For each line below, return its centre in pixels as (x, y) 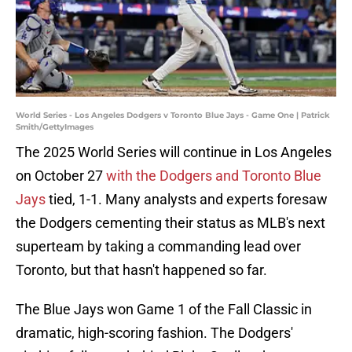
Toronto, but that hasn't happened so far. (141, 270)
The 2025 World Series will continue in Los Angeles (174, 152)
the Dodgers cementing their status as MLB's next (170, 223)
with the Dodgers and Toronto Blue (214, 176)
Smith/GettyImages (55, 127)
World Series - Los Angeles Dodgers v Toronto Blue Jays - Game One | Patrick (173, 115)
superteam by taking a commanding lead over (158, 247)
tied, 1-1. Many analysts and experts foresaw (187, 200)
